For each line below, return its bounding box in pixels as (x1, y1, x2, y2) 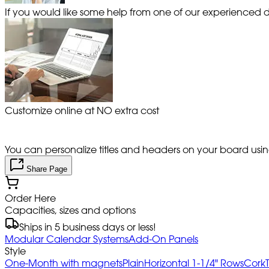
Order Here (5, 192, 56, 204)
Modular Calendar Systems (5, 232, 128, 245)
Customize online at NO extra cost (5, 104, 159, 116)
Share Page (24, 164, 67, 174)
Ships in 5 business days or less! (19, 220, 156, 233)
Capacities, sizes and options (5, 204, 136, 216)
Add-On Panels (128, 232, 198, 245)
